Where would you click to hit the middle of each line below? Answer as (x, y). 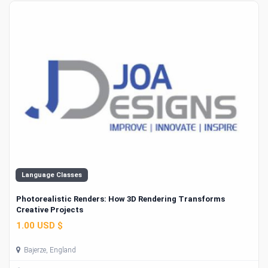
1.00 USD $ (39, 226)
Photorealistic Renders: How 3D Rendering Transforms (121, 199)
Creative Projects (50, 209)
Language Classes (52, 175)
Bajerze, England (49, 250)
